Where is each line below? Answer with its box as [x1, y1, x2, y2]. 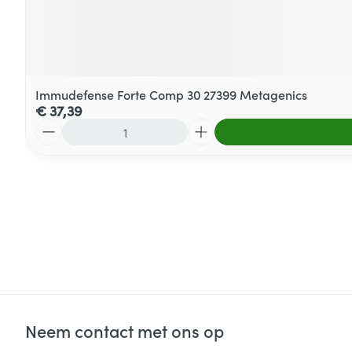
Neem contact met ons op [25, 318, 224, 343]
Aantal [35, 117, 72, 134]
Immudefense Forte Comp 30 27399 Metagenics [35, 86, 307, 103]
